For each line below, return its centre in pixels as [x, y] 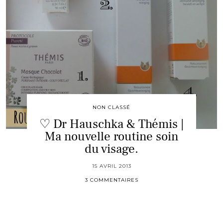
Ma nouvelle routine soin [111, 136]
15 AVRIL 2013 [111, 166]
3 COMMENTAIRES [111, 180]
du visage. [111, 149]
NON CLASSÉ [111, 107]
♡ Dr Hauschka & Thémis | [111, 124]
